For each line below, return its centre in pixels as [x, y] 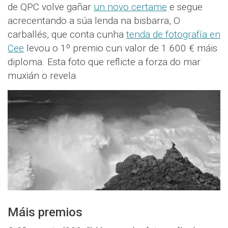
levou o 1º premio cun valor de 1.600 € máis [121, 48]
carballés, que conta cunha [67, 34]
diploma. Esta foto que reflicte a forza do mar [104, 62]
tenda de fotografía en [173, 34]
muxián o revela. [43, 75]
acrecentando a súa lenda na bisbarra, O [94, 20]
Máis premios [45, 212]
